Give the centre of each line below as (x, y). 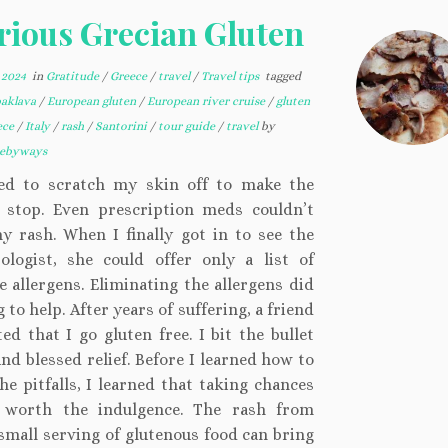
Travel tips (231, 76)
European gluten (92, 101)
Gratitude (73, 76)
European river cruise (207, 101)
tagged (281, 76)
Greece (129, 76)
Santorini (122, 126)
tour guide (187, 126)
